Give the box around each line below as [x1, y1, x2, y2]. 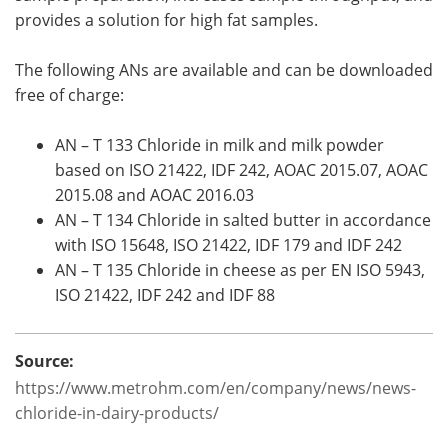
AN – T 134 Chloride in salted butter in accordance [55, 209, 431, 232]
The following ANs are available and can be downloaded [15, 59, 433, 82]
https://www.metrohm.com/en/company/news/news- [15, 377, 416, 400]
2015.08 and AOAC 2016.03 [55, 184, 254, 207]
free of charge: [15, 84, 124, 107]
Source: [15, 350, 74, 373]
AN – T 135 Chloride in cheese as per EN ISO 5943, [55, 259, 425, 282]
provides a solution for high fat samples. [15, 9, 318, 32]
